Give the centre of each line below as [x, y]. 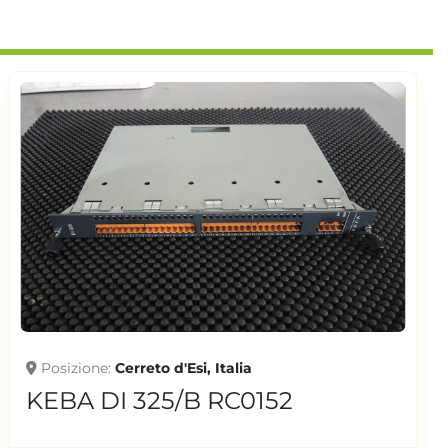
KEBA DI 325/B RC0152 [159, 400]
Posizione [74, 367]
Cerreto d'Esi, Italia [183, 367]
